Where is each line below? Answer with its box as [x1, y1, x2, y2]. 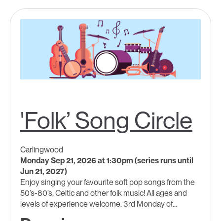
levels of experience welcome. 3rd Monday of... [20, 199, 177, 209]
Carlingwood [20, 145, 63, 155]
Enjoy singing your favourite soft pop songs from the [20, 178, 195, 187]
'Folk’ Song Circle [20, 106, 192, 135]
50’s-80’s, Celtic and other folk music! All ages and [20, 188, 187, 198]
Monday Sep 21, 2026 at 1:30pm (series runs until [20, 156, 193, 166]
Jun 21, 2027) [20, 167, 67, 177]
